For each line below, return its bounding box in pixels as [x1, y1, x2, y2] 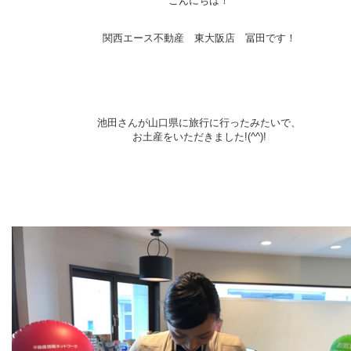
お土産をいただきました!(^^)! [132, 131, 266, 143]
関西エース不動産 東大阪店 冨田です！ [102, 32, 296, 44]
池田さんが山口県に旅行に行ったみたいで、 [97, 117, 301, 128]
